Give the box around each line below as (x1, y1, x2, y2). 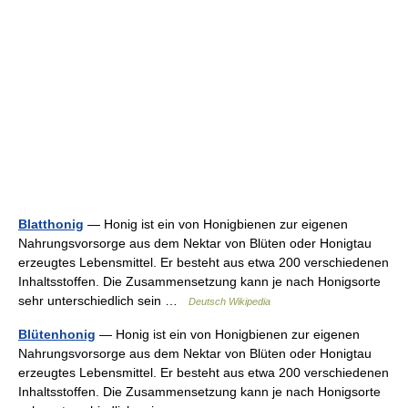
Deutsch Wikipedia (189, 296, 270, 307)
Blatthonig (18, 217, 84, 231)
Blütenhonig (18, 327, 96, 342)
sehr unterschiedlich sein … (18, 293, 189, 308)
